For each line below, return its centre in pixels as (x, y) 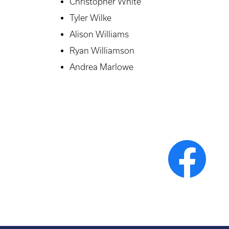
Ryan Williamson (102, 51)
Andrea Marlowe (101, 67)
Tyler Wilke (90, 18)
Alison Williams (99, 35)
